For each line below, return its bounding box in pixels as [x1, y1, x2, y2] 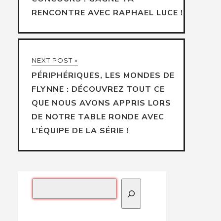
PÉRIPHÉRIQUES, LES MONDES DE [31, 70, 175, 81]
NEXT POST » [31, 56, 78, 65]
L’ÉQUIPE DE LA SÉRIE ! [31, 125, 129, 137]
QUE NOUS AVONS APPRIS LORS [31, 98, 171, 109]
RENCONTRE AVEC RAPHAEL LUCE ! [31, 7, 183, 19]
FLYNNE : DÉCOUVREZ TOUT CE [31, 84, 165, 95]
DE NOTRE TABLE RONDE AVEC [31, 111, 164, 123]
